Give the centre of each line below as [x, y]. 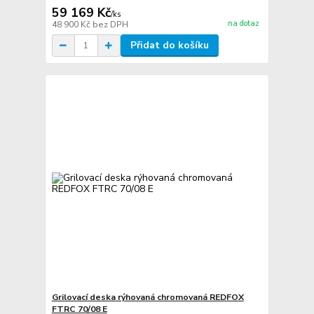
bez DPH [110, 25]
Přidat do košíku [169, 46]
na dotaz [243, 23]
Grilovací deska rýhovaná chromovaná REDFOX [148, 297]
